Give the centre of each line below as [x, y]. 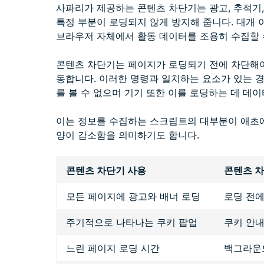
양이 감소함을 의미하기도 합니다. [128, 135]
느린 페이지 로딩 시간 [113, 248]
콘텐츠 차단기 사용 [106, 170]
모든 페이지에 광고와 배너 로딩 [133, 196]
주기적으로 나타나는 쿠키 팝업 [132, 222]
